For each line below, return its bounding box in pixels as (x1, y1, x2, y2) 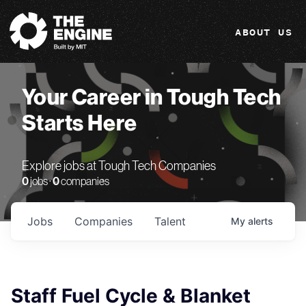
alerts (248, 215, 273, 227)
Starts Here (22, 113, 137, 135)
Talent (154, 214, 186, 228)
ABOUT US (235, 27, 292, 38)
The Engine (9, 5, 46, 17)
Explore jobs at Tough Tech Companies (22, 161, 216, 173)
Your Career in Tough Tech (22, 87, 281, 109)
